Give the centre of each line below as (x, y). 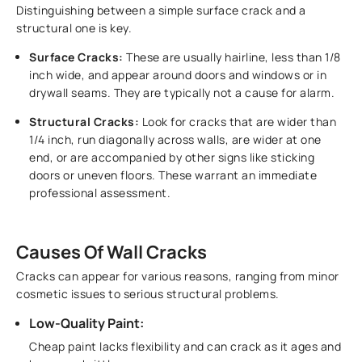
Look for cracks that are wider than (238, 122)
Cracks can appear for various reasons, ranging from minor (178, 276)
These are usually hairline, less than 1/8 (232, 57)
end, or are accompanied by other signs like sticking (172, 158)
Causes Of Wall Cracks (112, 253)
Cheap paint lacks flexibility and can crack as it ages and (185, 347)
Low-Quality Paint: (87, 324)
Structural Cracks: (84, 122)
